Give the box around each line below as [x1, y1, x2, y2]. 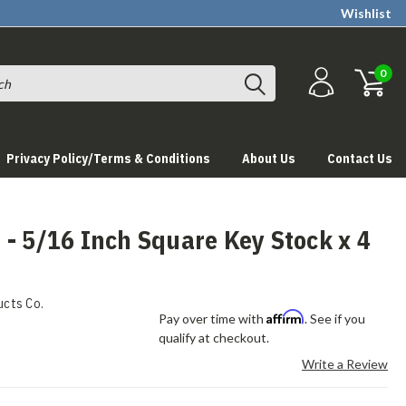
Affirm [266, 309, 305, 324]
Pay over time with [159, 311, 267, 326]
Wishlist [341, 5, 391, 21]
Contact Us [327, 150, 392, 167]
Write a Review [301, 356, 388, 372]
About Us [242, 150, 295, 167]
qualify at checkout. [159, 330, 270, 345]
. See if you [304, 311, 366, 326]
